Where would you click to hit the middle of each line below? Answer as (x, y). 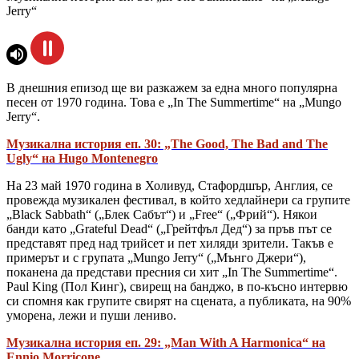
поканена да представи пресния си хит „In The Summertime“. (172, 272)
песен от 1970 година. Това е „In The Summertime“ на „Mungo (174, 103)
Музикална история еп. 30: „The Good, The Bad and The (167, 144)
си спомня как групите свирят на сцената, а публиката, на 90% (179, 301)
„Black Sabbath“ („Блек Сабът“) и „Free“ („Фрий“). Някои (162, 215)
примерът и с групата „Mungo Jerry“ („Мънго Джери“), (156, 258)
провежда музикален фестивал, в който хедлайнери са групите (178, 200)
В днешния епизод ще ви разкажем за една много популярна (172, 88)
